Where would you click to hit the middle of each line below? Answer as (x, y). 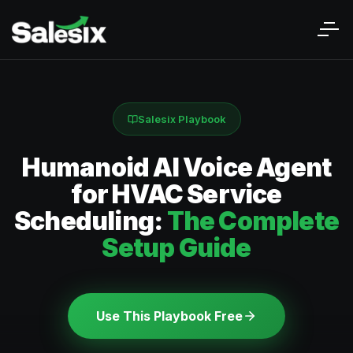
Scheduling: (91, 221)
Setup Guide (176, 248)
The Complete (253, 221)
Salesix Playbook (182, 119)
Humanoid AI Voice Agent (176, 167)
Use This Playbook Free (169, 316)
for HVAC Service (176, 194)
